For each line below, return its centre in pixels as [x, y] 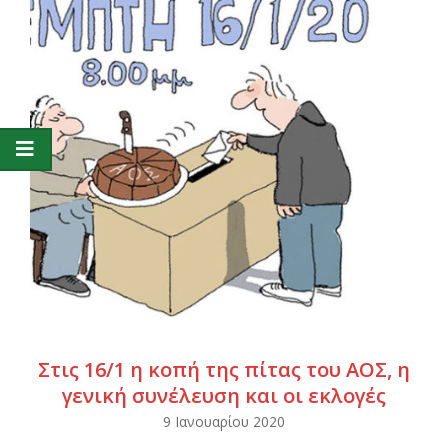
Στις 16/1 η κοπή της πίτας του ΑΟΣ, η [224, 369]
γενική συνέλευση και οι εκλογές [224, 395]
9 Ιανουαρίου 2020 [224, 421]
